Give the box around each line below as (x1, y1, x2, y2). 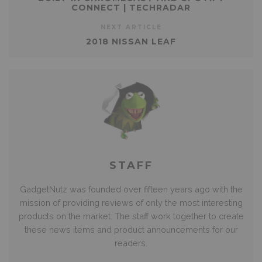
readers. (115, 237, 147, 248)
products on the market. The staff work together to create (18, 211, 244, 221)
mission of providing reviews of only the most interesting (19, 197, 243, 208)
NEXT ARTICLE (100, 23, 162, 31)
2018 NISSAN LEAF (86, 36, 176, 47)
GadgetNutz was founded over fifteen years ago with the (19, 184, 243, 194)
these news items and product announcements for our (24, 224, 238, 235)
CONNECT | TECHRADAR (71, 2, 191, 13)
